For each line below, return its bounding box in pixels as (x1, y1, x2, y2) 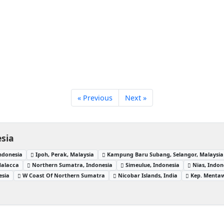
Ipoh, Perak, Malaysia (35, 150, 94, 158)
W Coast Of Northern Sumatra (22, 171, 105, 179)
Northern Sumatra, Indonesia (32, 160, 113, 168)
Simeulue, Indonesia (125, 160, 180, 168)
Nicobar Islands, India (118, 171, 178, 179)
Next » (125, 93, 146, 102)
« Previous (77, 93, 112, 102)
